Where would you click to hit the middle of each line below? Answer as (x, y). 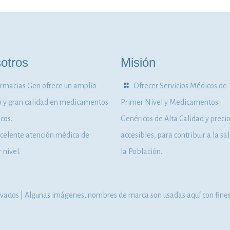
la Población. (141, 151)
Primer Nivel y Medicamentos (169, 102)
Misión (138, 62)
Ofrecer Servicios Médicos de (180, 85)
